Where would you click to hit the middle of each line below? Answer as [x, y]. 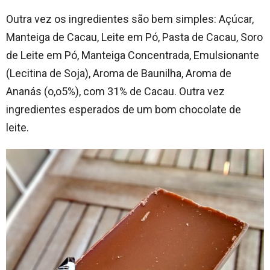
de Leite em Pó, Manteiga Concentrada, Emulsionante [133, 55]
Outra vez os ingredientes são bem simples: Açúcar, [130, 19]
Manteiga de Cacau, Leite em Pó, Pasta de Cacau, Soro [134, 37]
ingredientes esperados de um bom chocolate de [124, 109]
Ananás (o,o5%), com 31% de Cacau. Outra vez [115, 91]
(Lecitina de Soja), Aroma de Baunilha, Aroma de [119, 73]
